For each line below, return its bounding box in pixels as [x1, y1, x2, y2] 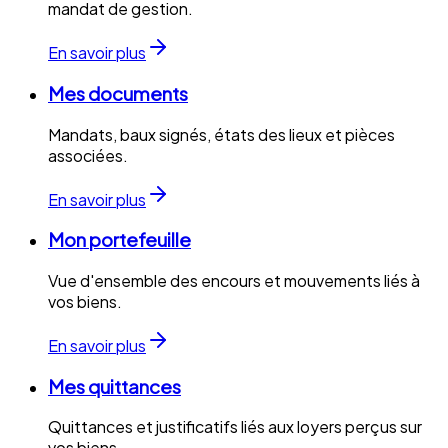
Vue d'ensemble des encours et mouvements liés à [48, 269, 420, 291]
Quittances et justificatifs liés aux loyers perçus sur [48, 416, 422, 438]
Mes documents [48, 81, 188, 105]
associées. [48, 144, 128, 166]
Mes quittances [48, 374, 181, 398]
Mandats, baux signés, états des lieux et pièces [48, 123, 395, 145]
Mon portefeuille [48, 228, 191, 252]
